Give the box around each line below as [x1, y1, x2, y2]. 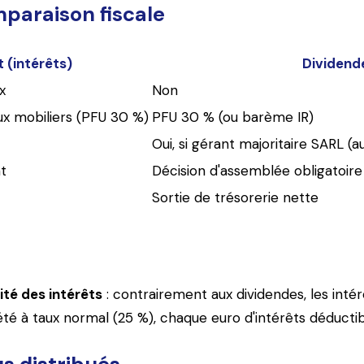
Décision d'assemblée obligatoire [152, 162, 362, 180]
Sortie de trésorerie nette [152, 188, 318, 207]
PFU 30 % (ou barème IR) [152, 108, 314, 127]
